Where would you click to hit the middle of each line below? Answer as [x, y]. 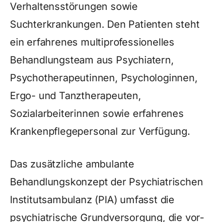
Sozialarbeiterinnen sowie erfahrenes [97, 113]
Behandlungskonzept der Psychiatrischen [107, 182]
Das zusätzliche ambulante [72, 164]
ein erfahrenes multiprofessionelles [92, 42]
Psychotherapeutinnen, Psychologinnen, [104, 78]
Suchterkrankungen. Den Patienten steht [105, 24]
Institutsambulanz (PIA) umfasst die [92, 200]
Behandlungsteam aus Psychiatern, [92, 60]
